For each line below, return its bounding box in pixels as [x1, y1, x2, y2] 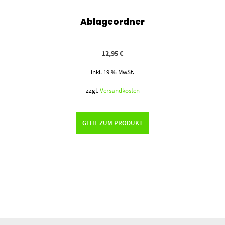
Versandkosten [99, 86, 140, 94]
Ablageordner [80, 16, 145, 28]
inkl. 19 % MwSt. [91, 68, 135, 76]
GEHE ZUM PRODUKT [82, 119, 143, 127]
